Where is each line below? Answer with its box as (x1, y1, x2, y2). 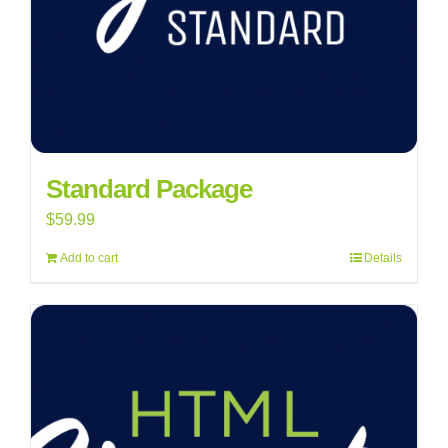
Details (364, 251, 402, 265)
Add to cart (60, 251, 118, 265)
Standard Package (46, 174, 252, 204)
